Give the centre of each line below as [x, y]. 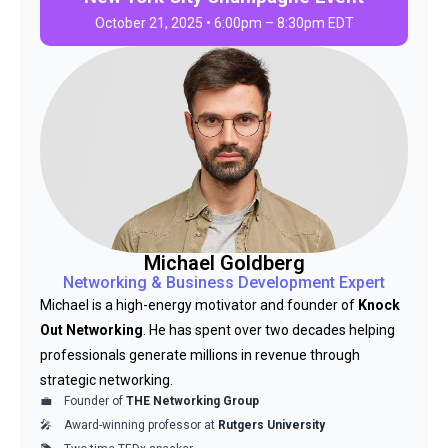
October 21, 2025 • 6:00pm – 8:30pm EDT [224, 23]
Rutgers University [271, 425]
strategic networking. [106, 380]
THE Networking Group [192, 401]
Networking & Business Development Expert [224, 282]
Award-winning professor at [141, 425]
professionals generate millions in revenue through [200, 355]
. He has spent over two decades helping [269, 330]
